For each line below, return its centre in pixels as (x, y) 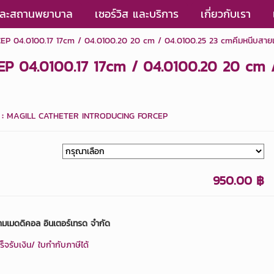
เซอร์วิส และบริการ (137, 14)
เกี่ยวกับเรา (226, 14)
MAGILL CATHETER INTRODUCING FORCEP (87, 116)
